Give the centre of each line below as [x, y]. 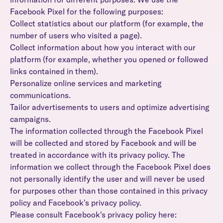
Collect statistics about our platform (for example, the [107, 23]
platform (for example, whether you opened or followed [109, 59]
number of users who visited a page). [76, 35]
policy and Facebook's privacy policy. [76, 203]
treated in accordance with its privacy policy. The [98, 155]
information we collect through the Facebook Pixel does [110, 167]
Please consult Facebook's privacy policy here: [93, 215]
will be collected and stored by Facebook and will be [103, 143]
